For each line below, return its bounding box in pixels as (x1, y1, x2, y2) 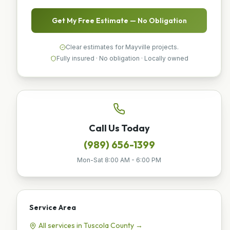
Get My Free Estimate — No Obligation (51, 15, 187, 25)
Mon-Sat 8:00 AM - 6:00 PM (77, 156, 161, 164)
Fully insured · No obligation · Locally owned (56, 54, 188, 62)
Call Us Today (88, 122, 150, 134)
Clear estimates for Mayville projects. (66, 43, 179, 51)
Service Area (29, 202, 76, 212)
